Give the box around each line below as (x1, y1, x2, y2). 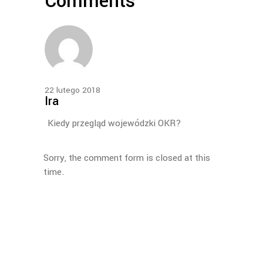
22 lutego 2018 (45, 85, 100, 96)
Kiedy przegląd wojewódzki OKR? (48, 117, 181, 130)
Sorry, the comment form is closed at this (43, 151, 210, 165)
